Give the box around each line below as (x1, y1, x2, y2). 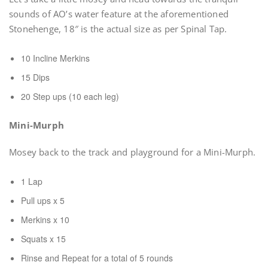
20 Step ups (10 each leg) (21, 90, 119, 102)
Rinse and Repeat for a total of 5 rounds (21, 252, 173, 264)
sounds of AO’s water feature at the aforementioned (9, 8, 229, 20)
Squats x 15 (21, 233, 66, 245)
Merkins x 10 (21, 214, 69, 226)
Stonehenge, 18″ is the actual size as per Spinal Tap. (9, 23, 227, 35)
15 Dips (21, 71, 50, 83)
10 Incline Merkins (21, 52, 90, 64)
